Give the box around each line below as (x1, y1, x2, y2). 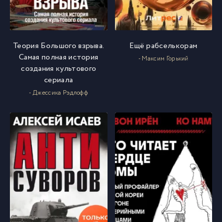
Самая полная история (19, 51, 99, 63)
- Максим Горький (138, 54, 189, 63)
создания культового (21, 62, 97, 74)
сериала (44, 74, 73, 86)
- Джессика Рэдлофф (29, 88, 89, 98)
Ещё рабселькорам (129, 40, 198, 52)
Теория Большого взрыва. (13, 40, 105, 52)
